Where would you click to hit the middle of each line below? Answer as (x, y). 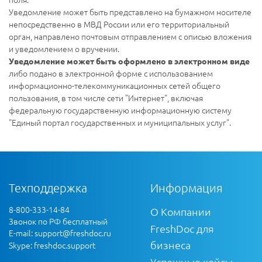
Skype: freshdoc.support (52, 245)
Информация (187, 187)
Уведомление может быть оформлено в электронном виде (129, 61)
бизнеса (170, 244)
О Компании (181, 211)
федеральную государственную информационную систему (120, 110)
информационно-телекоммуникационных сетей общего (115, 85)
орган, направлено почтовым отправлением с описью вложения (130, 36)
